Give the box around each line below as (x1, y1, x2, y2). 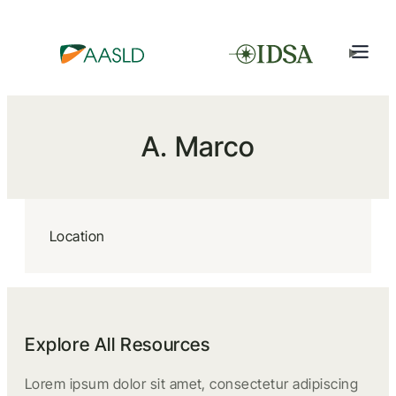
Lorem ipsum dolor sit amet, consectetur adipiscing (25, 375, 359, 392)
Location (49, 227, 105, 245)
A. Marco (141, 130, 255, 164)
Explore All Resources (25, 333, 210, 355)
